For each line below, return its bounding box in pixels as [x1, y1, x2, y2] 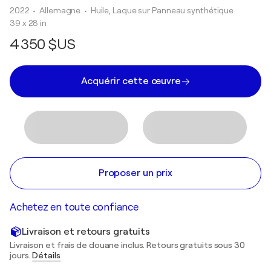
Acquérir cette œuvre [80, 76, 181, 87]
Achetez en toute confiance [10, 201, 139, 213]
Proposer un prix [98, 168, 173, 178]
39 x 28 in [10, 18, 47, 28]
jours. [10, 250, 33, 260]
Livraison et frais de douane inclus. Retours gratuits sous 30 [10, 240, 245, 250]
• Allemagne [33, 5, 83, 15]
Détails [32, 250, 61, 260]
